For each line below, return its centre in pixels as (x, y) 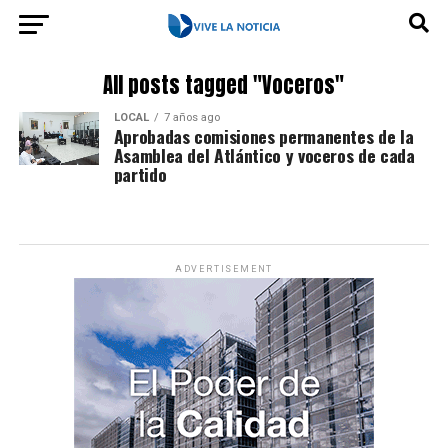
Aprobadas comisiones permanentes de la (263, 136)
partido (140, 174)
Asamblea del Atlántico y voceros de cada (264, 155)
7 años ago (191, 117)
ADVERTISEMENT (224, 269)
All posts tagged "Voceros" (224, 85)
